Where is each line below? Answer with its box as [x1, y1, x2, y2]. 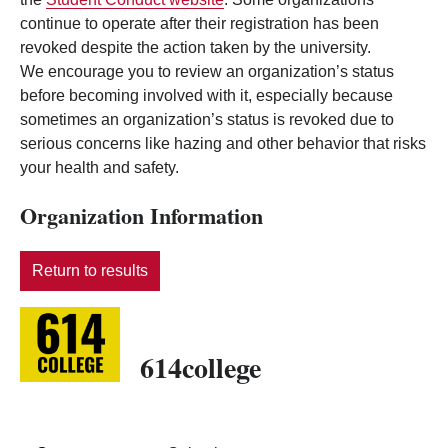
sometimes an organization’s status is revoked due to [20, 111, 394, 129]
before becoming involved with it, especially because [20, 87, 393, 105]
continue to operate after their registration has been [20, 15, 379, 33]
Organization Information [20, 199, 263, 233]
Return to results [32, 262, 148, 280]
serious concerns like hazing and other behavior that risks [20, 135, 426, 153]
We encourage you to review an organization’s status [20, 63, 394, 81]
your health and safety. [20, 159, 179, 177]
